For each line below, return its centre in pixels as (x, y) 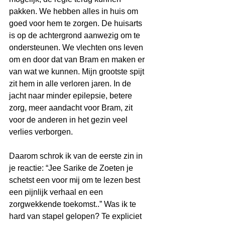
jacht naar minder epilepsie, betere (72, 96)
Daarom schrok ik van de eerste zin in (77, 156)
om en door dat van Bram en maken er (78, 60)
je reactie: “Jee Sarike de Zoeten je (72, 168)
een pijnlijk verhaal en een (57, 192)
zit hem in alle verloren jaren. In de (71, 84)
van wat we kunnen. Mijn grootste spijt (78, 72)
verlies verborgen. (41, 132)
